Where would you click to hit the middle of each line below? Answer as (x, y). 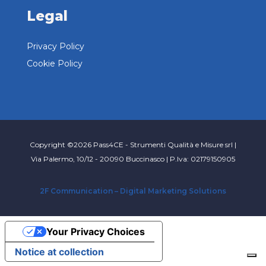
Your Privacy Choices (95, 231)
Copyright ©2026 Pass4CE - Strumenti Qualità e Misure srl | (133, 144)
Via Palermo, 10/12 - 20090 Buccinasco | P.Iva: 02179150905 (133, 159)
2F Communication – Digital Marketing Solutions (133, 191)
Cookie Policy (54, 63)
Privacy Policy (55, 46)
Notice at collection (59, 251)
